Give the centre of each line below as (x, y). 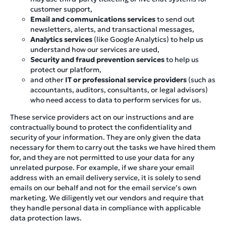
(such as (201, 79)
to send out (175, 19)
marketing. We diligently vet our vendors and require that (107, 197)
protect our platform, (66, 69)
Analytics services (61, 39)
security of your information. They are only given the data (105, 137)
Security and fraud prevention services (97, 59)
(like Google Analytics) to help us (148, 39)
